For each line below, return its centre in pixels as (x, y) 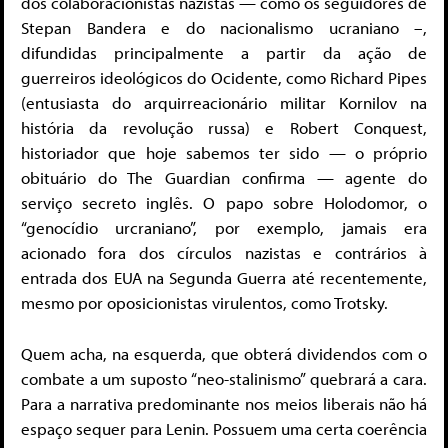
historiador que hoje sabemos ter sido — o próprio (224, 153)
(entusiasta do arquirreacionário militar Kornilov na (224, 103)
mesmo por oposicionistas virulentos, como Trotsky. (204, 303)
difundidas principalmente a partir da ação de (224, 53)
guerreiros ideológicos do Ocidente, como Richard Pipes (224, 78)
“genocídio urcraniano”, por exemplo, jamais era (224, 228)
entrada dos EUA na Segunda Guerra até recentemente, (224, 278)
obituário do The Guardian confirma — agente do (224, 178)
